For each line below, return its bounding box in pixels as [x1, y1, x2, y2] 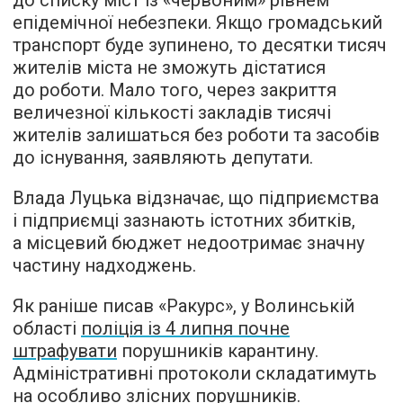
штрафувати [13, 340, 117, 362]
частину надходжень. [13, 255, 196, 276]
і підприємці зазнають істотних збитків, [13, 210, 355, 231]
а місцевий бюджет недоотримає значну [13, 232, 364, 254]
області [13, 318, 81, 339]
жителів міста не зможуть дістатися [13, 57, 326, 78]
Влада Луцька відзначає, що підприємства [13, 187, 379, 209]
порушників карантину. [117, 340, 318, 362]
